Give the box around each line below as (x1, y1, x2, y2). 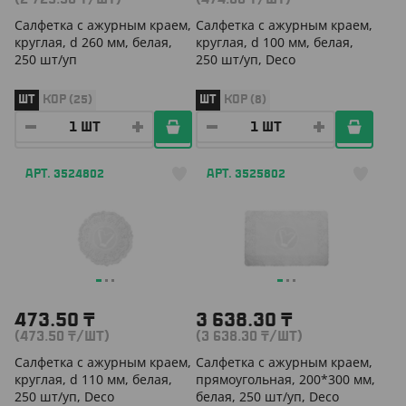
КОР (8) (224, 93, 266, 105)
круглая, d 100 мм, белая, (196, 34, 353, 52)
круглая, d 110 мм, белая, (14, 370, 172, 388)
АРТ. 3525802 (207, 168, 285, 179)
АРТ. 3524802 (25, 168, 104, 179)
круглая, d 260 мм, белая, (14, 34, 172, 52)
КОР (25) (43, 93, 92, 105)
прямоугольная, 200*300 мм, (196, 370, 375, 388)
